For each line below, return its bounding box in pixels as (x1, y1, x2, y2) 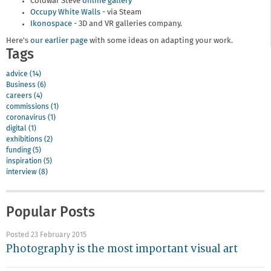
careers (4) (6, 92, 42, 100)
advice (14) (6, 70, 41, 78)
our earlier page (30, 37, 88, 45)
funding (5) (6, 146, 41, 154)
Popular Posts (6, 205, 95, 220)
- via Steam (100, 8, 142, 16)
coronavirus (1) (6, 114, 56, 122)
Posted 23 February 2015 (6, 231, 87, 239)
